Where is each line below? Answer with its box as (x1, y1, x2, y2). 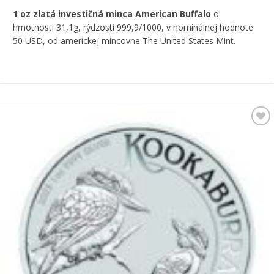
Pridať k (235, 129, 262, 139)
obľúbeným (229, 138, 268, 147)
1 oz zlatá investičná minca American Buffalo (12, 7, 211, 20)
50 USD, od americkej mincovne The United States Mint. (12, 34, 235, 46)
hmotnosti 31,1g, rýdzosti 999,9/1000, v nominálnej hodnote (12, 21, 253, 33)
